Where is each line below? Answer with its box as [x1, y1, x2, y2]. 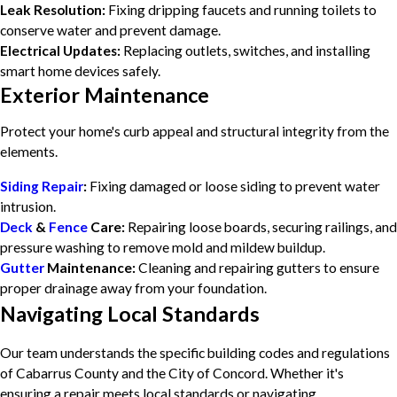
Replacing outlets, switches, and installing [121, 42, 370, 58]
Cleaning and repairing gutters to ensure [136, 259, 379, 276]
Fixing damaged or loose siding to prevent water [87, 177, 380, 194]
